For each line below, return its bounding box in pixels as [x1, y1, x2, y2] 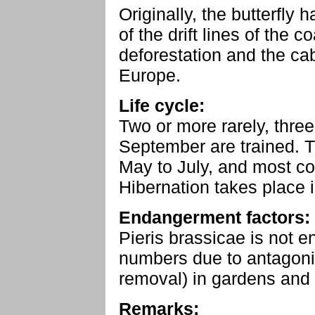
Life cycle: [119, 96, 205, 115]
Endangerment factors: [119, 207, 310, 227]
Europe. [119, 65, 181, 85]
